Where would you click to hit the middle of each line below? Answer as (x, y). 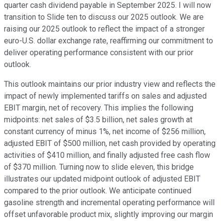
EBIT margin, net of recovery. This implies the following (99, 108)
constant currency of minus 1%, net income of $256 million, (105, 131)
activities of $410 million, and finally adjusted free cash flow (107, 155)
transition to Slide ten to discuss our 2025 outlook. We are (104, 17)
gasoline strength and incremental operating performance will (109, 202)
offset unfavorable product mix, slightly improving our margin (109, 214)
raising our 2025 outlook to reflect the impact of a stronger (104, 29)
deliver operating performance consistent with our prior (99, 52)
